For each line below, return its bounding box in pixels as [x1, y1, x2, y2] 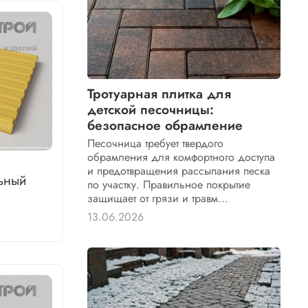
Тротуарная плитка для [87, 84, 232, 104]
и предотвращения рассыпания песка [87, 163, 271, 179]
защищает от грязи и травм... [87, 190, 229, 207]
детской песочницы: [87, 100, 214, 120]
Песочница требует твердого [87, 135, 224, 152]
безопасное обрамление [87, 115, 243, 135]
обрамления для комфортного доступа [87, 149, 276, 166]
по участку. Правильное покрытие [87, 177, 251, 193]
